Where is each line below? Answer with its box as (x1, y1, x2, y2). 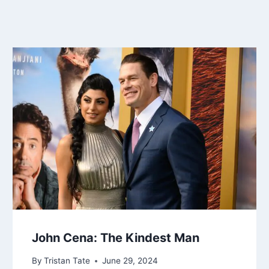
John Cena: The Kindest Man (32, 230, 200, 245)
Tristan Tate (44, 256, 91, 266)
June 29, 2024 (102, 256, 159, 266)
